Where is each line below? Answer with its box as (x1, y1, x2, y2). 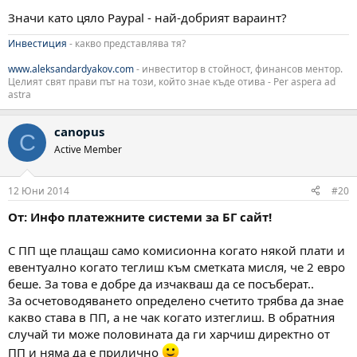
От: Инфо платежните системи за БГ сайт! (8, 208, 272, 225)
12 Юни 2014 (8, 183, 69, 198)
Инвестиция (8, 37, 69, 51)
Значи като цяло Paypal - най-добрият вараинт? (8, 10, 287, 26)
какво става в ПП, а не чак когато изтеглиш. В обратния (8, 308, 335, 325)
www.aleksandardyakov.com (8, 62, 134, 76)
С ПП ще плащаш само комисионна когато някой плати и (8, 241, 345, 258)
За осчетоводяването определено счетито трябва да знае (8, 292, 343, 308)
